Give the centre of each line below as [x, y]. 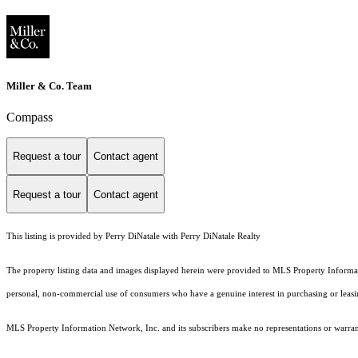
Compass [30, 117]
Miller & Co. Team [49, 86]
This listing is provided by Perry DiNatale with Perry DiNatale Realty [133, 237]
